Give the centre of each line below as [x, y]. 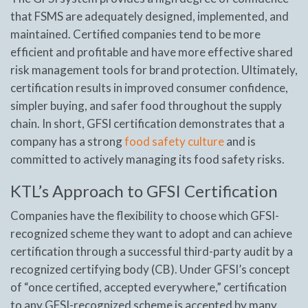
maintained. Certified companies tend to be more [135, 34]
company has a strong [67, 141]
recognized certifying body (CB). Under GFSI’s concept [150, 269]
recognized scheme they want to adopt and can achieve [151, 233]
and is [240, 141]
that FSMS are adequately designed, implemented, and [150, 16]
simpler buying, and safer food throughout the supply [146, 105]
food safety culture [174, 141]
